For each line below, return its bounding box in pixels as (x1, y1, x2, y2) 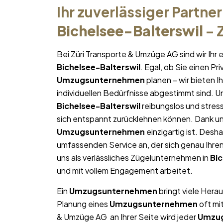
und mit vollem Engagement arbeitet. (57, 165, 193, 176)
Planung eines (57, 199, 110, 210)
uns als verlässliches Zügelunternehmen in (57, 152, 210, 163)
